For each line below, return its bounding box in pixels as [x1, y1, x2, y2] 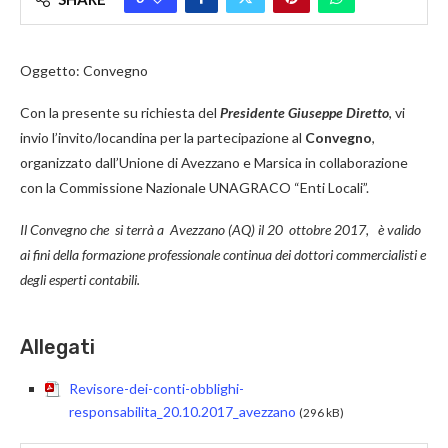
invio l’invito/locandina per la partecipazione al [20, 129, 305, 147]
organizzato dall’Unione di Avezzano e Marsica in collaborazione [20, 154, 408, 172]
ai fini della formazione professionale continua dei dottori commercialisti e [20, 246, 426, 264]
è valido [375, 221, 421, 239]
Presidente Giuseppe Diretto [220, 104, 389, 122]
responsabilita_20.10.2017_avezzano [69, 403, 296, 421]
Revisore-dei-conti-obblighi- [69, 380, 244, 398]
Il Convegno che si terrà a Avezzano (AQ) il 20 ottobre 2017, [20, 221, 372, 239]
